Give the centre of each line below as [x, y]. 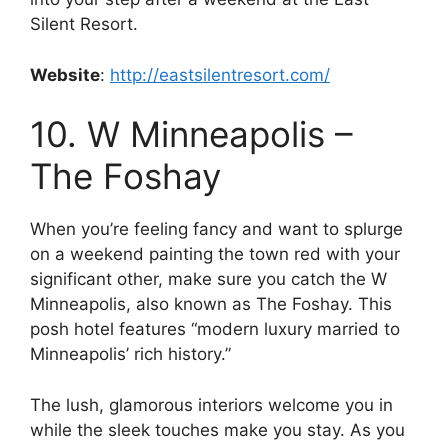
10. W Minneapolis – [191, 134]
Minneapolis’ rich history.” [130, 354]
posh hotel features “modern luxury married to [215, 329]
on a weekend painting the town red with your [215, 254]
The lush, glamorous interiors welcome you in [211, 404]
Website [65, 74]
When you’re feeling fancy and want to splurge [216, 229]
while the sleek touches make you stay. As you [217, 429]
